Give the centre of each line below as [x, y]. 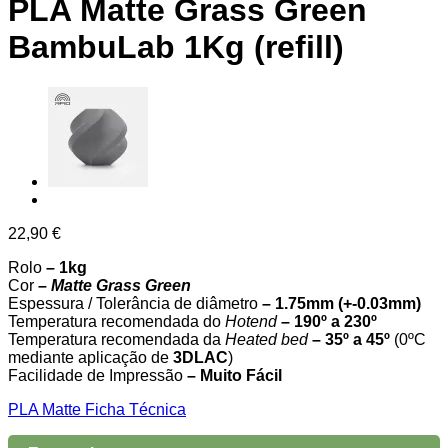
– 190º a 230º [327, 322]
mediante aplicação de [90, 358]
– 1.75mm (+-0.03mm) [339, 304]
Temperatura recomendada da [116, 340]
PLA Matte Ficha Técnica [97, 410]
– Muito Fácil [234, 376]
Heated [251, 340]
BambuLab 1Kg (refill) [176, 46]
